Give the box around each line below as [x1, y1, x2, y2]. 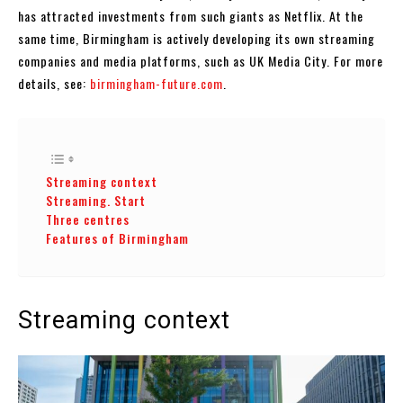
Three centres [46, 210, 130, 228]
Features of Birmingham [46, 228, 189, 247]
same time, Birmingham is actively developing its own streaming [18, 28, 375, 48]
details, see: [18, 73, 90, 93]
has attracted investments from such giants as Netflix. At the [18, 5, 363, 25]
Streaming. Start [46, 191, 146, 210]
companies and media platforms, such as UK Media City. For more [18, 50, 383, 70]
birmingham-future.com [90, 73, 223, 93]
